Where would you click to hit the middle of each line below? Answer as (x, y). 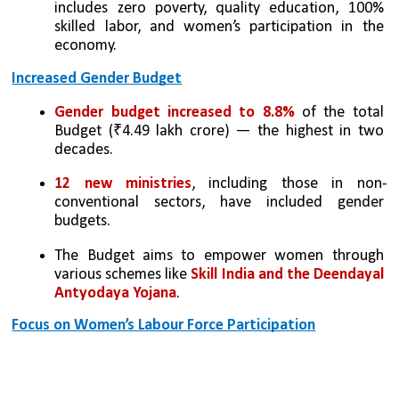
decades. (84, 151)
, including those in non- (289, 184)
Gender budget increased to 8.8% (178, 113)
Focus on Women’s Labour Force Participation (164, 326)
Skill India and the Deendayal (287, 274)
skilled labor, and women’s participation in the (219, 28)
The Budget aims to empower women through (219, 256)
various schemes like (123, 274)
